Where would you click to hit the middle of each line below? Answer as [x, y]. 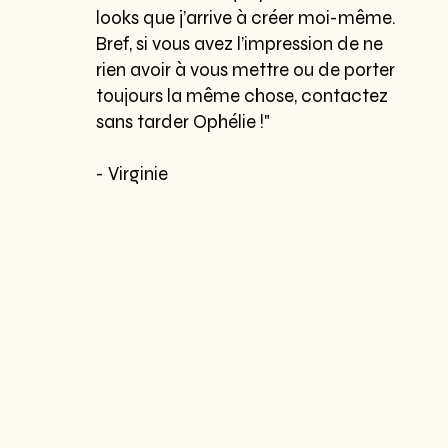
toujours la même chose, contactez [242, 96]
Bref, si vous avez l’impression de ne [240, 44]
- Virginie [132, 174]
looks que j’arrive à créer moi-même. [246, 18]
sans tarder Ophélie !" [183, 122]
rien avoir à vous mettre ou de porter [246, 70]
